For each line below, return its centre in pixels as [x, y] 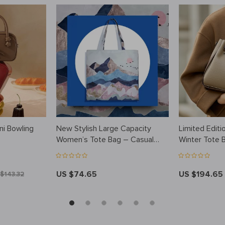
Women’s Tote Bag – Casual [105, 140]
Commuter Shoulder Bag [98, 151]
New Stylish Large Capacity [104, 129]
